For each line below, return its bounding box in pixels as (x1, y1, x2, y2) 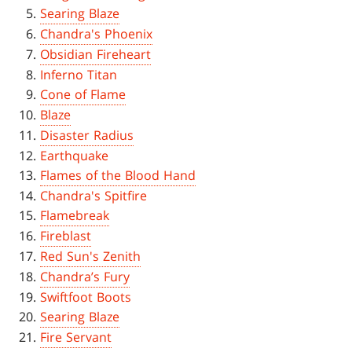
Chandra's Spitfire (40, 187, 148, 205)
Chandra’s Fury (40, 268, 130, 286)
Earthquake (40, 147, 109, 165)
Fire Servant (40, 328, 112, 346)
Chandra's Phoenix (40, 25, 153, 43)
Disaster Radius (40, 126, 134, 145)
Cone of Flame (40, 86, 126, 104)
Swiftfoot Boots (40, 288, 132, 306)
